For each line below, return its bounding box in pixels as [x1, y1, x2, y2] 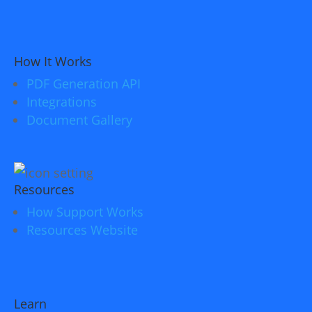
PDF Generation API [26, 75, 141, 92]
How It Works [14, 52, 92, 70]
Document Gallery [26, 111, 132, 128]
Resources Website [26, 221, 138, 238]
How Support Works [26, 203, 143, 220]
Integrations [26, 93, 97, 110]
